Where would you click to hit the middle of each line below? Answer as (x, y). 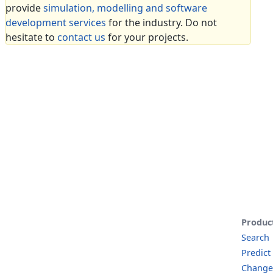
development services (56, 22)
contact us (81, 37)
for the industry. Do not (161, 22)
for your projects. (147, 37)
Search (255, 237)
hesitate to (31, 37)
